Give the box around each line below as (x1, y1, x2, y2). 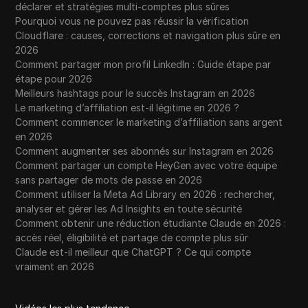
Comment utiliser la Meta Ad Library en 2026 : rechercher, (15, 188, 276, 201)
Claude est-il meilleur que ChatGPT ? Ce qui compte (15, 246, 252, 258)
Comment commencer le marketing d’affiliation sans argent (15, 116, 283, 129)
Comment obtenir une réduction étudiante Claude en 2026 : (15, 217, 287, 230)
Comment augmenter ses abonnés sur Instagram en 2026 (15, 145, 274, 157)
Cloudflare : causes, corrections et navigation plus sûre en (15, 30, 281, 42)
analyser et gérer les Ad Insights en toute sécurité (15, 203, 243, 215)
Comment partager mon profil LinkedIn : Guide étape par (15, 58, 272, 71)
